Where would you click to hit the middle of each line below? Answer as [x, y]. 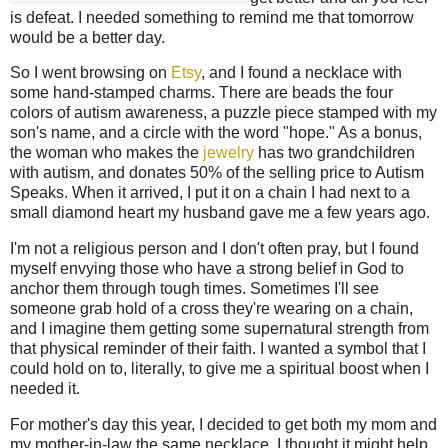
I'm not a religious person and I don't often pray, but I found [214, 249]
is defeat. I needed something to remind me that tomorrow [212, 17]
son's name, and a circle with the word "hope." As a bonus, [216, 133]
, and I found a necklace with [301, 73]
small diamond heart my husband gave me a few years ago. [220, 213]
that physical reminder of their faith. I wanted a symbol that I [218, 349]
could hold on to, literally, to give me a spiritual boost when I [219, 369]
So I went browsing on [90, 73]
